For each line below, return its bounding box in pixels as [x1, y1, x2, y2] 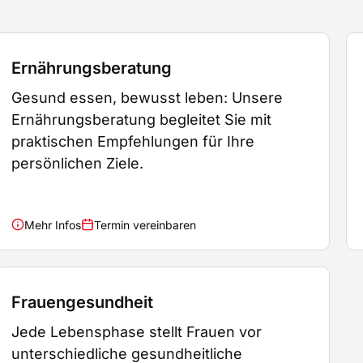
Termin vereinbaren [93, 217, 196, 232]
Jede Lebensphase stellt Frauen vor [11, 322, 263, 340]
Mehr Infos [24, 217, 82, 232]
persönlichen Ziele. [11, 155, 144, 173]
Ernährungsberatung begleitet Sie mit [11, 111, 272, 129]
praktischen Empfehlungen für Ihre [11, 133, 255, 151]
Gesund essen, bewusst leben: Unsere [11, 89, 284, 107]
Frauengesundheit [11, 292, 154, 312]
